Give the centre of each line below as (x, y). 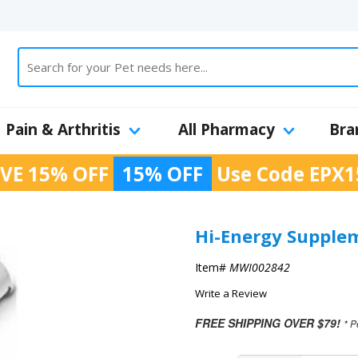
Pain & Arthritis (63, 129)
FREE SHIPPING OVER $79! (268, 323)
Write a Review (231, 293)
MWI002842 (260, 267)
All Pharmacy (226, 129)
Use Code (261, 174)
